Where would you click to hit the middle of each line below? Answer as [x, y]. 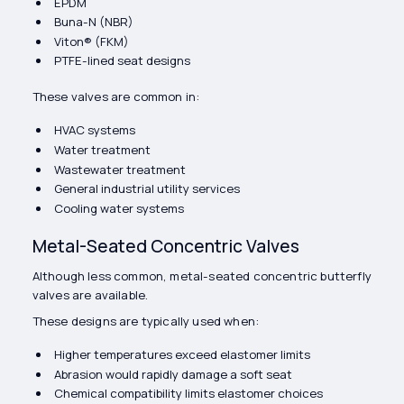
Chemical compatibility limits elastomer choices [188, 394]
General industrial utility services [147, 189]
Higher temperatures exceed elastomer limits [182, 355]
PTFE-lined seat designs [122, 61]
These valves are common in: [116, 97]
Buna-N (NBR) [93, 22]
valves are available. [90, 295]
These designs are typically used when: [146, 321]
